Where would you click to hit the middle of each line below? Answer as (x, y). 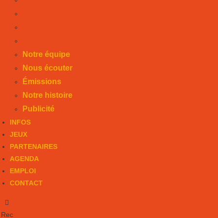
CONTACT (26, 183)
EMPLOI (23, 171)
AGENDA (24, 158)
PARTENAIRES (34, 146)
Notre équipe (46, 54)
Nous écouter (47, 68)
